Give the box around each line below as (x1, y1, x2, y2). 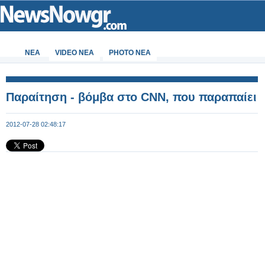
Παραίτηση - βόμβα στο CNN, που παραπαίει (6, 91, 257, 104)
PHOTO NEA (109, 49, 151, 57)
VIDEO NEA (55, 49, 94, 57)
